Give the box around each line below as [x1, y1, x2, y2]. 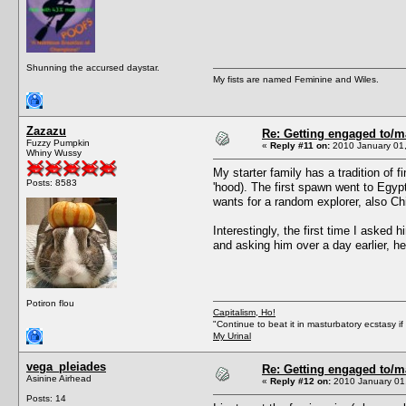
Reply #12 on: [270, 375, 331, 386]
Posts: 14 [26, 392, 66, 403]
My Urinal [213, 330, 251, 341]
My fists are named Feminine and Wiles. [213, 73, 379, 84]
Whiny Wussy [26, 147, 82, 158]
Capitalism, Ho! [213, 306, 275, 317]
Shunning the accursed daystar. [26, 62, 159, 72]
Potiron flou [26, 297, 74, 308]
